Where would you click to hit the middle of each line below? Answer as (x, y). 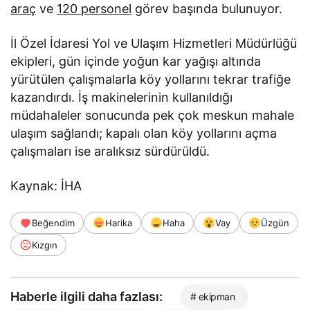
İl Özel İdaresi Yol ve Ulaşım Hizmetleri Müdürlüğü (154, 44)
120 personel (94, 9)
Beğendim (53, 223)
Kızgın (45, 245)
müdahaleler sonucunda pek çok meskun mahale (153, 116)
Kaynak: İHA (46, 186)
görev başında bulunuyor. (207, 9)
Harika (119, 223)
